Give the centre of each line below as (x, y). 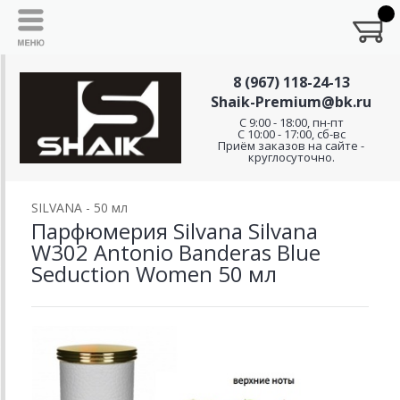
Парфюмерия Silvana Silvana (175, 231)
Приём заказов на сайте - (291, 146)
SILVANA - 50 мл (79, 208)
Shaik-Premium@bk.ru (291, 102)
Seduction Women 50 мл (154, 274)
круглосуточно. (291, 157)
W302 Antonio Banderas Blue (176, 252)
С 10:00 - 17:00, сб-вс (291, 134)
